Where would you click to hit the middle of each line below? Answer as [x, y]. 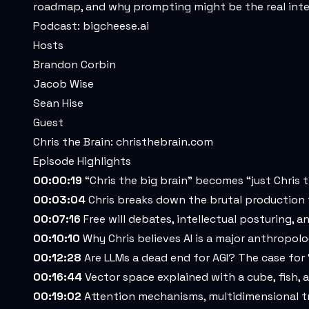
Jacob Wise [63, 84]
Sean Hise [58, 103]
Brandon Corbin [74, 64]
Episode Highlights [82, 161]
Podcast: [58, 26]
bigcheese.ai [116, 26]
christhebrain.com [165, 142]
